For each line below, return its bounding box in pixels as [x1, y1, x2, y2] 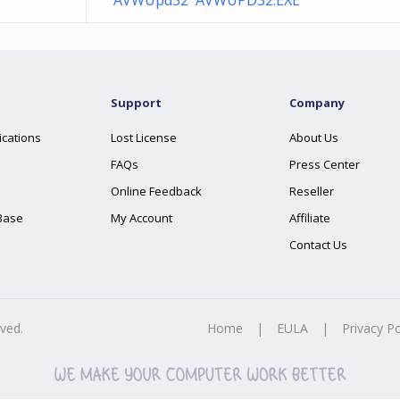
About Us [289, 129, 338, 146]
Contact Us [289, 237, 347, 253]
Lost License [111, 129, 177, 146]
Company [289, 95, 345, 111]
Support [111, 95, 162, 111]
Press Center [289, 156, 360, 172]
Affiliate [289, 210, 330, 226]
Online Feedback [111, 183, 202, 199]
